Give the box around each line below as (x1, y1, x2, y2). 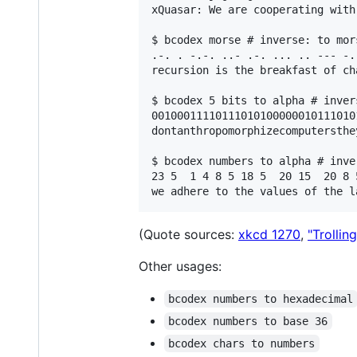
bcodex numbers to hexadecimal (168, 292, 354, 306)
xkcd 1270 (238, 226, 300, 243)
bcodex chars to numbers (168, 337, 316, 351)
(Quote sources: (139, 226, 238, 243)
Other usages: (139, 258, 222, 275)
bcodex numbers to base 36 (168, 315, 328, 328)
